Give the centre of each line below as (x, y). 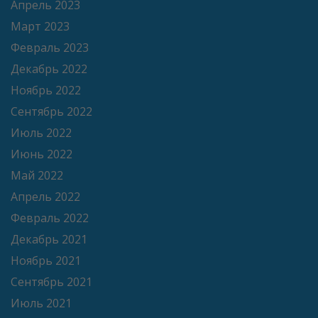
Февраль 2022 (50, 218)
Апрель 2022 (45, 197)
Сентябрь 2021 (51, 282)
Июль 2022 (41, 133)
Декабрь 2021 (49, 240)
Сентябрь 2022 (51, 112)
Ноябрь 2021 (46, 261)
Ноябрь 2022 (46, 91)
